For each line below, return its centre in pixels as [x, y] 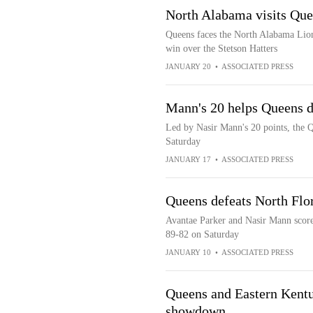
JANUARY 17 [188, 159]
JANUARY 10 [188, 252]
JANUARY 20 [188, 66]
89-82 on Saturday [202, 234]
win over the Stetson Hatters [221, 49]
